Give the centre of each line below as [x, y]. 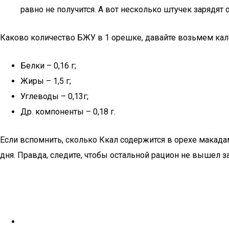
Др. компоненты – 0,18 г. [68, 112]
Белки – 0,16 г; [48, 66]
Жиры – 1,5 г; [46, 81]
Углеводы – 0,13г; [54, 96]
